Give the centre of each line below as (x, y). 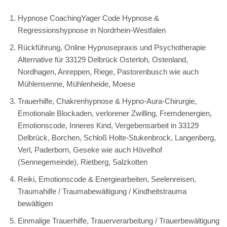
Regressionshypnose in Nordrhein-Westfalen (92, 30)
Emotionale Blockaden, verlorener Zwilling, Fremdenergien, (115, 113)
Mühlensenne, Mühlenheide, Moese (77, 84)
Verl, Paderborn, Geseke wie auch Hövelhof (90, 149)
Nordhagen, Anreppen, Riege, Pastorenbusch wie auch (108, 71)
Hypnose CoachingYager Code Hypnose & (88, 18)
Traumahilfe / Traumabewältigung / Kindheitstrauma (102, 191)
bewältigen (35, 203)
